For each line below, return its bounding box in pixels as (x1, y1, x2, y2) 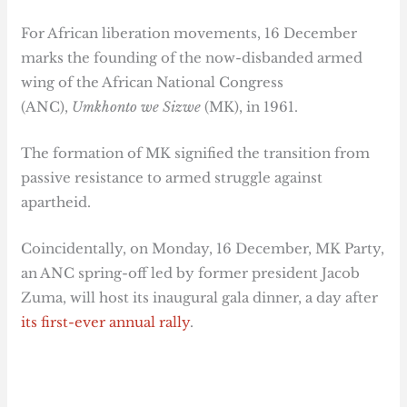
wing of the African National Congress (21, 74, 284, 92)
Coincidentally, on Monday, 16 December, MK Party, (21, 240, 385, 258)
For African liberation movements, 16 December (21, 25, 358, 43)
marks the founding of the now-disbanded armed (21, 49, 363, 67)
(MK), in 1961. (204, 98, 299, 116)
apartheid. (21, 194, 92, 212)
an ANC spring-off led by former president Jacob (21, 264, 361, 283)
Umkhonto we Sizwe (72, 98, 205, 116)
